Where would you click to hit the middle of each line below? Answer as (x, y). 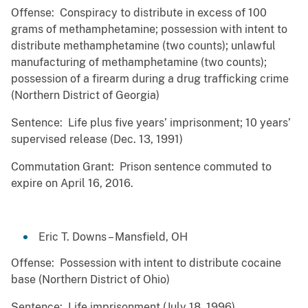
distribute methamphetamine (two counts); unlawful (143, 46)
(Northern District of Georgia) (85, 96)
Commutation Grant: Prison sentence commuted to (141, 167)
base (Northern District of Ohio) (90, 280)
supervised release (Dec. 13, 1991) (97, 140)
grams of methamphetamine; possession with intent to (149, 30)
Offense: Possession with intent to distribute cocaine (146, 263)
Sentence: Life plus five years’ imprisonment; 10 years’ (151, 123)
